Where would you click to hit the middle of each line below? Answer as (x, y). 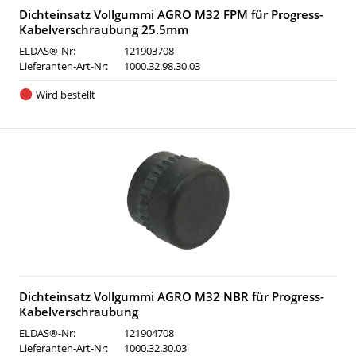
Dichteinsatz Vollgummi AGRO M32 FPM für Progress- (171, 14)
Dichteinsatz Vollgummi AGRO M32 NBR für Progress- (172, 296)
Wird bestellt (65, 95)
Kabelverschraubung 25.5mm (104, 29)
